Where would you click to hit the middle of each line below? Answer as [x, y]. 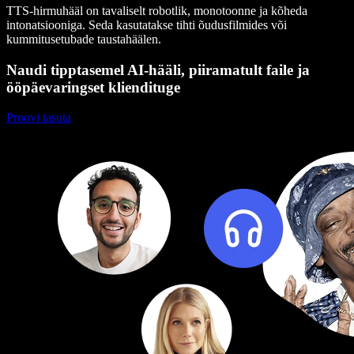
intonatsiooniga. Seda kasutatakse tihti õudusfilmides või [147, 24]
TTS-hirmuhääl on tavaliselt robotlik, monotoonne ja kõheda [157, 10]
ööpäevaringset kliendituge [93, 87]
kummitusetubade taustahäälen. [84, 39]
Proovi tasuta [39, 118]
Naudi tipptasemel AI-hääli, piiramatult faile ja [158, 70]
